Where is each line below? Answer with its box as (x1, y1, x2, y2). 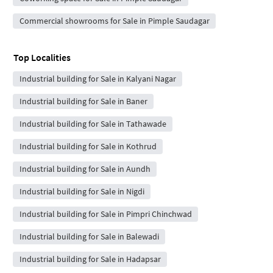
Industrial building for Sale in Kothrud (19, 140, 157, 152)
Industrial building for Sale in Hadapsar (19, 253, 161, 264)
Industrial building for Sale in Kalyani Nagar (19, 73, 176, 84)
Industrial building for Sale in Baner (19, 95, 147, 107)
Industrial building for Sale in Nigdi (19, 185, 144, 197)
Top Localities (13, 51, 71, 63)
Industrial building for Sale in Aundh (19, 163, 151, 174)
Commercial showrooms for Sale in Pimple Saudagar (19, 15, 210, 26)
